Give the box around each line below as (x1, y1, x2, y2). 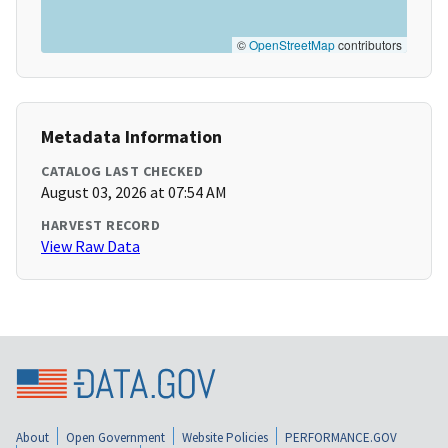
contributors (335, 36, 402, 54)
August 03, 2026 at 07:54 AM (41, 182, 227, 203)
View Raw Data (41, 236, 140, 257)
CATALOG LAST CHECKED (41, 162, 203, 181)
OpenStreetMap (249, 36, 335, 54)
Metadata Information (41, 125, 222, 149)
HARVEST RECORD (41, 216, 160, 235)
